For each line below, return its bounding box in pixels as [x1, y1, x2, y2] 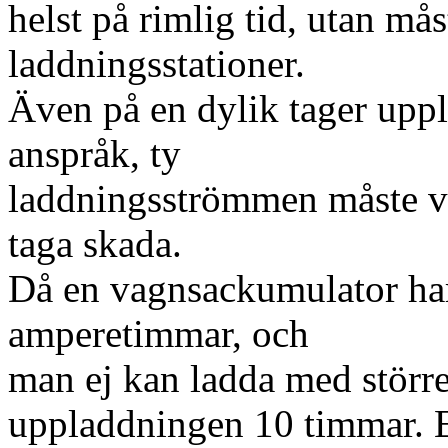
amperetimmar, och [8, 312, 309, 355]
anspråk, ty [8, 132, 181, 175]
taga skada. [8, 222, 182, 265]
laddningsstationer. [8, 42, 305, 85]
